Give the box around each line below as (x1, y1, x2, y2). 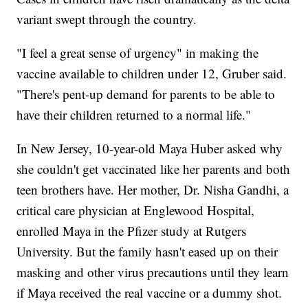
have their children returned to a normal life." (16, 106, 252, 124)
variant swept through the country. (16, 10, 201, 28)
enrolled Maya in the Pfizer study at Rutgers (16, 222, 247, 240)
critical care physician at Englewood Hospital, (16, 201, 255, 219)
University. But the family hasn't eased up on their (16, 243, 278, 261)
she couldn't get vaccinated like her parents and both (16, 160, 291, 178)
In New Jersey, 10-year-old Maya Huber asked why (16, 140, 283, 157)
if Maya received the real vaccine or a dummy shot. (16, 284, 283, 302)
